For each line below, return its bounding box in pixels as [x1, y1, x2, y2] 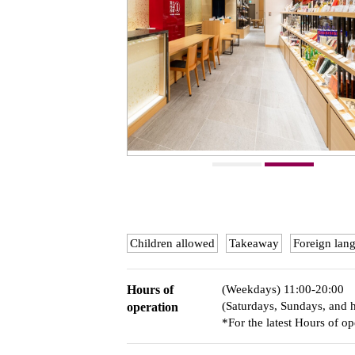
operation [127, 300, 178, 314]
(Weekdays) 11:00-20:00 [222, 283, 344, 296]
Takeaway [229, 237, 279, 250]
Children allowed [130, 237, 215, 250]
